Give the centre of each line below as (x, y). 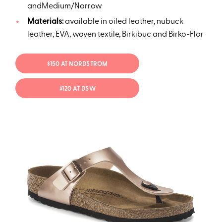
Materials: (46, 22)
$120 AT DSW (78, 89)
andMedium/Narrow (64, 7)
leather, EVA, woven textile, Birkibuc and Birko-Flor (115, 35)
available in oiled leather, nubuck (124, 22)
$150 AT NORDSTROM (78, 64)
